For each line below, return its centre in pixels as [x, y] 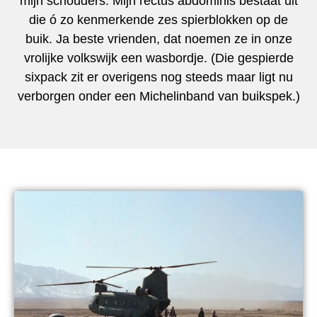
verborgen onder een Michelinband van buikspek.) [158, 96]
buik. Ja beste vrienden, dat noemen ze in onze [158, 39]
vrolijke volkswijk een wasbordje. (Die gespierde [158, 58]
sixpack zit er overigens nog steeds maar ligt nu [158, 77]
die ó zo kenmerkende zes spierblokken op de [158, 19]
